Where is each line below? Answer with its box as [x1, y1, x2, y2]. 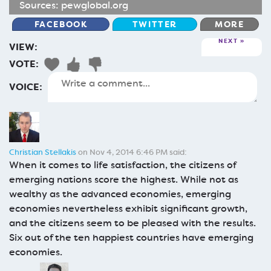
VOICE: [9, 80, 42, 93]
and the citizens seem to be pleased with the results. [9, 216, 256, 229]
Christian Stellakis [9, 146, 76, 157]
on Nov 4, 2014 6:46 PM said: [76, 146, 187, 157]
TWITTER [132, 18, 178, 30]
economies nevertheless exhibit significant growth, [9, 201, 247, 215]
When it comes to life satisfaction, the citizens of [9, 158, 236, 171]
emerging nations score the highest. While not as [9, 172, 238, 186]
